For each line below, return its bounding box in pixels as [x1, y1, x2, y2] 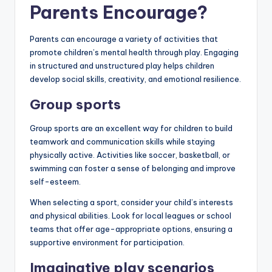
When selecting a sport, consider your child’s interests [30, 197, 233, 207]
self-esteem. [30, 176, 81, 186]
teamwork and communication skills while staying [30, 136, 215, 146]
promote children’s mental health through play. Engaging [30, 47, 239, 57]
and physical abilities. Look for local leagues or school [30, 210, 231, 220]
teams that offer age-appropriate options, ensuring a [30, 223, 233, 234]
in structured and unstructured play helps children [30, 60, 214, 70]
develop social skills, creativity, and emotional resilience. [30, 73, 241, 84]
